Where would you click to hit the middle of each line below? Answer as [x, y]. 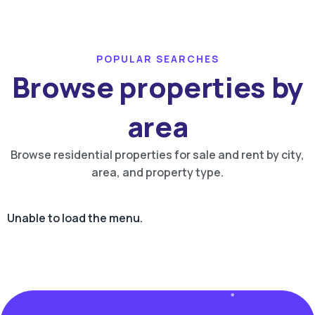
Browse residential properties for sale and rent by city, [157, 155]
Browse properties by [157, 87]
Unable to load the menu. [75, 218]
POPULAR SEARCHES [157, 59]
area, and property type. [157, 173]
